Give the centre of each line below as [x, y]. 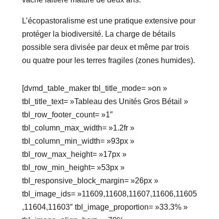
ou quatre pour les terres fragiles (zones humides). [108, 61]
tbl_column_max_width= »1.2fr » [78, 128]
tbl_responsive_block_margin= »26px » [90, 181]
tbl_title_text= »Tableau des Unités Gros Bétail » [105, 102]
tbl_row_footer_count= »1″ [67, 115]
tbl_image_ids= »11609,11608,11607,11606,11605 [109, 194]
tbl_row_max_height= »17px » [74, 154]
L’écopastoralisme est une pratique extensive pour [109, 21]
